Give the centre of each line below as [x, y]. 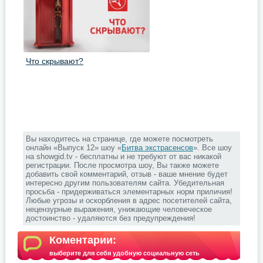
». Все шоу [212, 148]
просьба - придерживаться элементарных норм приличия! [129, 192]
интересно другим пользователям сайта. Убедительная [125, 183]
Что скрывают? [54, 61]
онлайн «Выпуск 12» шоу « [73, 148]
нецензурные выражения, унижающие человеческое [119, 209]
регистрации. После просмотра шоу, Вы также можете [122, 165]
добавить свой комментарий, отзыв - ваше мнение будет [127, 174]
